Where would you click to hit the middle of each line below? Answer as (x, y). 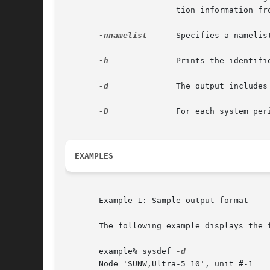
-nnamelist (123, 36)
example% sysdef (121, 251)
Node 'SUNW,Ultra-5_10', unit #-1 (159, 264)
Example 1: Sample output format (157, 201)
